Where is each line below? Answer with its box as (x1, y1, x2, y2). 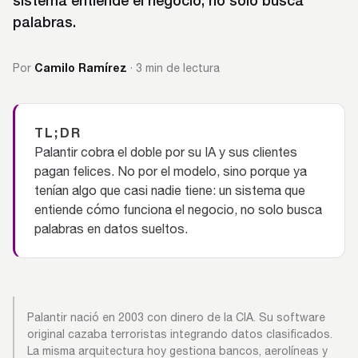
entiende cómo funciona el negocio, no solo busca (34, 202, 322, 217)
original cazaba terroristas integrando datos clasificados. (27, 328, 332, 340)
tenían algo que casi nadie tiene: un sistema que (34, 183, 305, 197)
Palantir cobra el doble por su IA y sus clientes (34, 145, 297, 159)
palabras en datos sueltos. (34, 221, 188, 236)
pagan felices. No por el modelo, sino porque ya (34, 164, 307, 178)
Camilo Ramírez (34, 61, 127, 74)
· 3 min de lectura (127, 62, 220, 74)
